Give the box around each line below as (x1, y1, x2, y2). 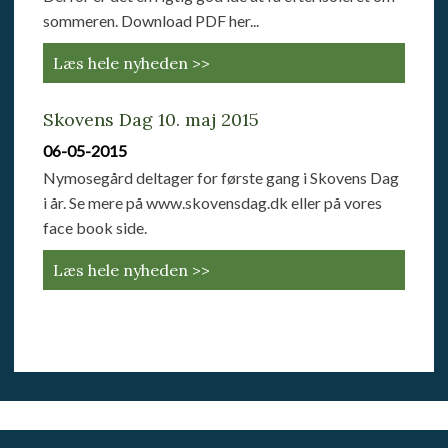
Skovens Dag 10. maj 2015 (43, 107, 260, 131)
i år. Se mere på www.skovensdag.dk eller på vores (43, 192, 383, 212)
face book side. (43, 217, 148, 237)
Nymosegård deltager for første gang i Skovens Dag (43, 167, 400, 187)
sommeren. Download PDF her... (43, 10, 260, 30)
